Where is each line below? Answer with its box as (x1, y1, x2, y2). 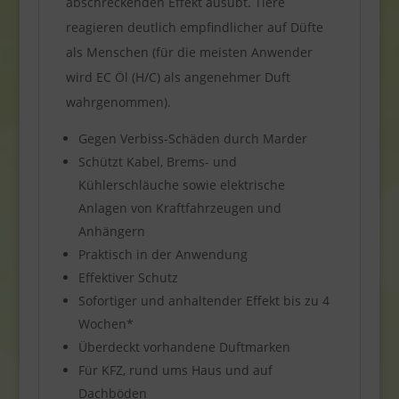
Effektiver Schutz (77, 268, 178, 286)
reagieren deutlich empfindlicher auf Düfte (65, 18, 323, 36)
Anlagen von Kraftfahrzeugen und (77, 199, 281, 216)
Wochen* (77, 314, 134, 332)
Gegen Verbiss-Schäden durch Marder (77, 129, 307, 147)
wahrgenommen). (65, 93, 171, 110)
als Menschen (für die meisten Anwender (65, 43, 313, 61)
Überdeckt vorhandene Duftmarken (77, 338, 290, 355)
